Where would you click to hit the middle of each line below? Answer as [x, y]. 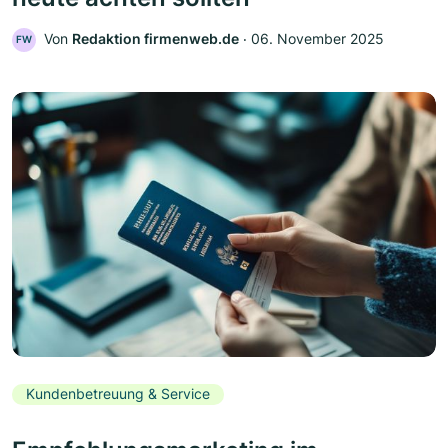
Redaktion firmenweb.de [155, 39]
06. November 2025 [317, 39]
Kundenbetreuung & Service [118, 394]
